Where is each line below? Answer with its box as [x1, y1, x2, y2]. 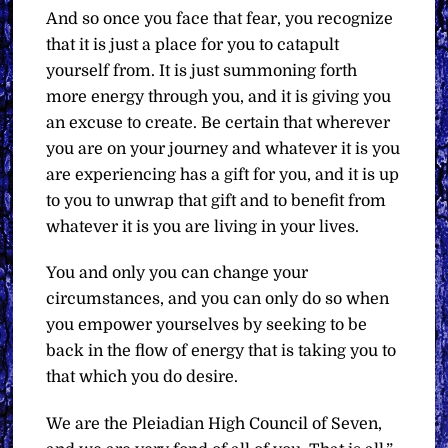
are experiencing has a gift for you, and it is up [46, 165, 400, 184]
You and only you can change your [46, 264, 309, 283]
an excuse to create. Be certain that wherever [46, 113, 391, 132]
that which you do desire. [46, 368, 239, 387]
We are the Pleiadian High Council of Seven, [46, 415, 383, 434]
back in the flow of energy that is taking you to [46, 342, 397, 361]
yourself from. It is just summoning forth [46, 61, 358, 80]
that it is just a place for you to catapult [46, 35, 340, 54]
